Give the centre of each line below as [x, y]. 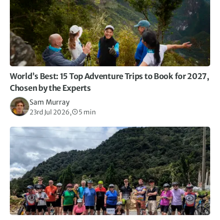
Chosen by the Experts [50, 88]
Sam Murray [50, 102]
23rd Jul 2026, [51, 112]
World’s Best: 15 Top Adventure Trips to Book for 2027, [110, 76]
